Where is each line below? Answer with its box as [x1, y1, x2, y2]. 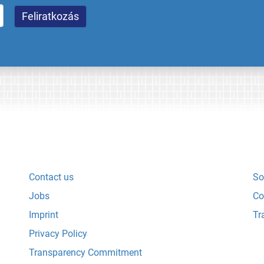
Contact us [29, 171, 74, 183]
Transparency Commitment [29, 246, 142, 258]
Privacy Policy [29, 227, 87, 239]
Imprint [29, 209, 58, 220]
